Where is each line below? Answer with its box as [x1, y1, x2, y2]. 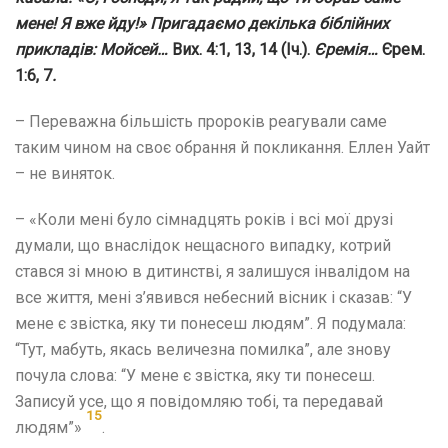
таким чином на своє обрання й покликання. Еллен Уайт [15, 137, 430, 157]
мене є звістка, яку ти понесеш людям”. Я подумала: [15, 313, 406, 333]
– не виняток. [15, 163, 115, 183]
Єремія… [314, 39, 382, 59]
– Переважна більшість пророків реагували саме [15, 111, 387, 131]
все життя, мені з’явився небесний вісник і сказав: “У [15, 287, 412, 307]
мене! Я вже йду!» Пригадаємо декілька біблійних [15, 13, 389, 33]
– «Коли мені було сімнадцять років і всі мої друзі [15, 209, 393, 229]
